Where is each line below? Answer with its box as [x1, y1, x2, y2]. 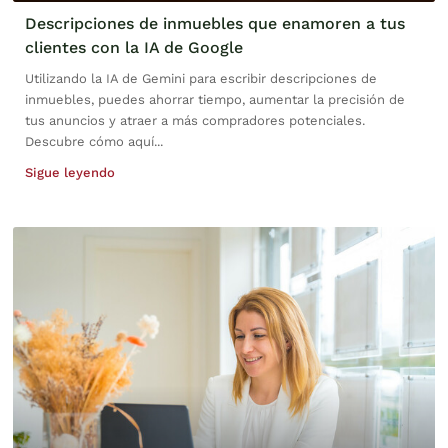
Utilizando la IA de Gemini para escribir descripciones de [25, 70, 377, 86]
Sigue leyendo [25, 164, 115, 180]
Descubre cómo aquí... [25, 133, 163, 149]
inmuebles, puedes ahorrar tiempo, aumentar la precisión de [25, 91, 405, 107]
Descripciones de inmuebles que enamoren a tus [25, 13, 405, 33]
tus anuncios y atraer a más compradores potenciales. [25, 112, 365, 128]
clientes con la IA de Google [25, 37, 243, 57]
